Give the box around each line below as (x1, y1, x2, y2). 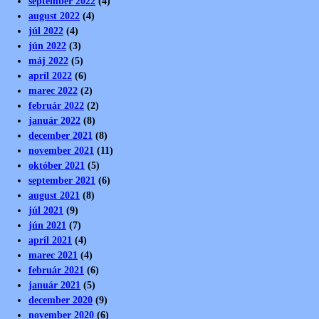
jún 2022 (28, 39, 66, 51)
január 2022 (28, 114, 80, 126)
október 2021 (28, 159, 85, 171)
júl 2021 (28, 204, 63, 216)
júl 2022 (28, 24, 63, 36)
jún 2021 (28, 219, 66, 231)
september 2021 (28, 174, 95, 186)
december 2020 (28, 293, 93, 305)
